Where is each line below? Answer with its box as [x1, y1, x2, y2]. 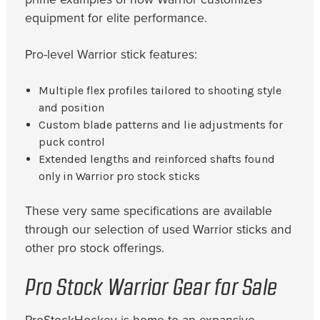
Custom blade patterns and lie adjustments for [38, 118, 283, 132]
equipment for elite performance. [25, 11, 208, 26]
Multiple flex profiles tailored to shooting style [38, 84, 281, 98]
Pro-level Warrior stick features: [25, 47, 198, 63]
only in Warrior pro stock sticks [38, 169, 200, 184]
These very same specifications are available [25, 204, 273, 219]
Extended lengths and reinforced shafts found [38, 152, 275, 166]
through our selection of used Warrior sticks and [25, 222, 292, 238]
